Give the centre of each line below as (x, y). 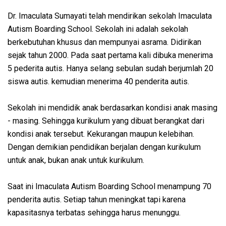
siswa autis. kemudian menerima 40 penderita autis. (99, 82)
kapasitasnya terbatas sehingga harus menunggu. (95, 213)
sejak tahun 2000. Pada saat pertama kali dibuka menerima (110, 55)
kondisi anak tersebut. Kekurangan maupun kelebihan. (101, 134)
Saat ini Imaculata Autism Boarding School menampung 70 (109, 187)
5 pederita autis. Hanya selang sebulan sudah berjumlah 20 (110, 69)
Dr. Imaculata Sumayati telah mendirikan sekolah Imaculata (110, 16)
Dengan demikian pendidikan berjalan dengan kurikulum (104, 147)
